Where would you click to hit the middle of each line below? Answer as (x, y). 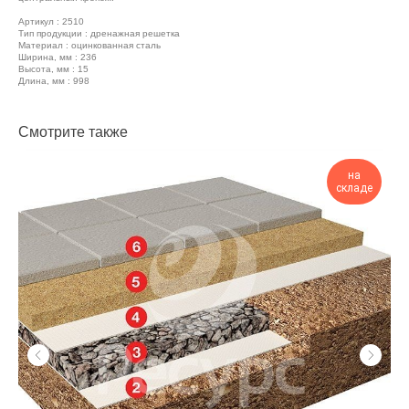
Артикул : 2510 (51, 21)
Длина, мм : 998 (54, 81)
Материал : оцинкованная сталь (89, 45)
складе (354, 188)
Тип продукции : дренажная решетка (99, 33)
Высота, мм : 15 (53, 69)
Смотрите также (73, 132)
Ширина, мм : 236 (58, 57)
